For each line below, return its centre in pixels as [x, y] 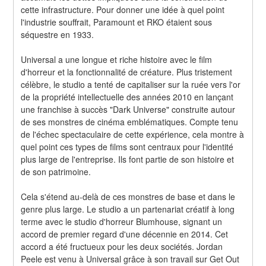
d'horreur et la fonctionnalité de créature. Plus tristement [127, 72]
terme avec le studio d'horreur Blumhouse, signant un [122, 221]
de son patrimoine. [56, 171]
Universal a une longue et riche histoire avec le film [117, 59]
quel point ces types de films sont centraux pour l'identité [127, 146]
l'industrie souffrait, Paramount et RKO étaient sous [117, 22]
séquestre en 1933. [58, 34]
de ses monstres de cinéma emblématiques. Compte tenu [130, 121]
